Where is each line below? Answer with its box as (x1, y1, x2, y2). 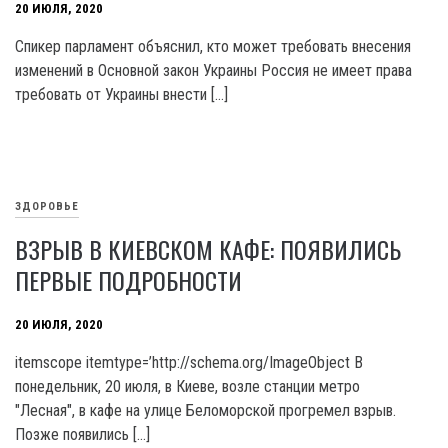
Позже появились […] (15, 425, 150, 444)
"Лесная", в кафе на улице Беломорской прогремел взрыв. (15, 401, 396, 420)
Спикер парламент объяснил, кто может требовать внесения (15, 37, 411, 56)
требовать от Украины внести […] (15, 85, 228, 104)
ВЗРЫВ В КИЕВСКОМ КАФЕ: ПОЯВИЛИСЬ (15, 231, 401, 267)
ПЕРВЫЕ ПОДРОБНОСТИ (15, 262, 242, 298)
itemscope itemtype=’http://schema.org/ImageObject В (15, 353, 363, 372)
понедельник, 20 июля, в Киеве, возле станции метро (15, 377, 360, 396)
